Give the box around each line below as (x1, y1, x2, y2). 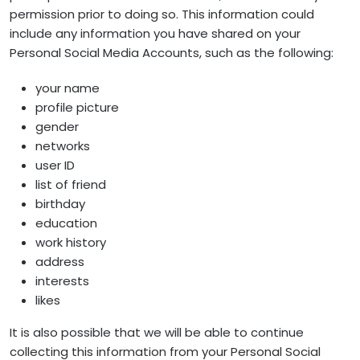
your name (35, 80, 100, 96)
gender (35, 118, 79, 135)
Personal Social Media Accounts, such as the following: (10, 44, 333, 61)
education (35, 215, 97, 231)
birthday (35, 195, 85, 212)
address (35, 253, 84, 270)
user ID (35, 157, 75, 174)
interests (35, 272, 89, 289)
